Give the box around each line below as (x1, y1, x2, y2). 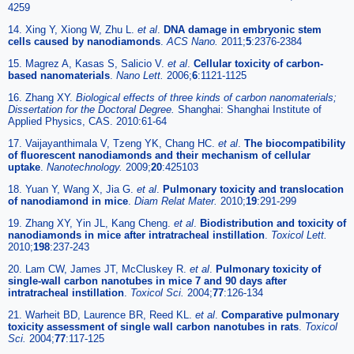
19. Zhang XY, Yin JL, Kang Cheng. (8, 217, 174, 230)
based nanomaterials (8, 70, 110, 82)
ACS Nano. (167, 36, 221, 48)
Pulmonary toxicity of (216, 263, 321, 276)
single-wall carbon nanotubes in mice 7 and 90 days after (8, 275, 287, 288)
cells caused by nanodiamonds (8, 36, 160, 48)
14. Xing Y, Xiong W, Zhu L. (8, 24, 137, 36)
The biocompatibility (244, 137, 345, 150)
